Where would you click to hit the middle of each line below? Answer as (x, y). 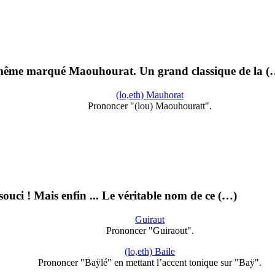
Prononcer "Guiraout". (150, 230)
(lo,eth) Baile (150, 251)
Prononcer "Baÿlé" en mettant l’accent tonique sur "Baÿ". (150, 262)
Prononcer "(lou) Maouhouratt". (150, 106)
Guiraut (150, 219)
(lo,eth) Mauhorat (150, 95)
